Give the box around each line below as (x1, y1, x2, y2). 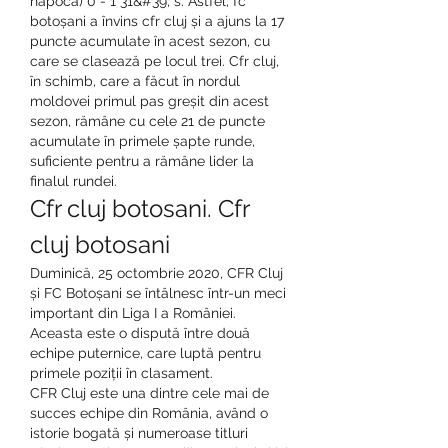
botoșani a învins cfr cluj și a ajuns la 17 (30, 12, 284, 29)
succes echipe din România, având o (30, 404, 268, 421)
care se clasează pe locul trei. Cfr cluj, (30, 52, 279, 69)
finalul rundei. (30, 172, 121, 189)
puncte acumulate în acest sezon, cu (30, 32, 270, 49)
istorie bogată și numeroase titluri (30, 424, 248, 441)
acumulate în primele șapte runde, (30, 132, 255, 149)
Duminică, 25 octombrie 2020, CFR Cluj (30, 264, 283, 281)
